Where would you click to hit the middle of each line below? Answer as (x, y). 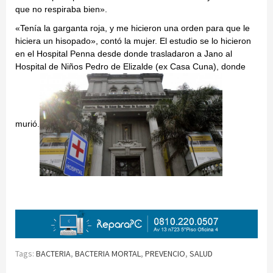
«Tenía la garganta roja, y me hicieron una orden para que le (133, 28)
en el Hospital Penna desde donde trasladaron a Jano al (124, 54)
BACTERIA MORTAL (108, 253)
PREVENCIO (165, 253)
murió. (27, 124)
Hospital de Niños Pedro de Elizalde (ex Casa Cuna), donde (130, 67)
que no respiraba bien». (61, 9)
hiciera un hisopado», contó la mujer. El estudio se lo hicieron (133, 41)
